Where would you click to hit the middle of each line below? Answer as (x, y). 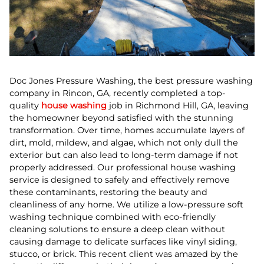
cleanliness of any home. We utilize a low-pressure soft (126, 204)
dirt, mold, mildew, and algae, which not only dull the (124, 142)
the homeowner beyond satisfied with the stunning (121, 118)
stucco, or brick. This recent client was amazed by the (124, 254)
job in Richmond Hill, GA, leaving (178, 105)
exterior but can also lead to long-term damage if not (124, 155)
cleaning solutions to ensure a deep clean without (117, 229)
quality (25, 105)
